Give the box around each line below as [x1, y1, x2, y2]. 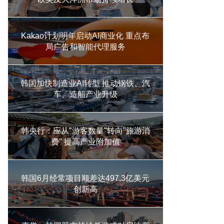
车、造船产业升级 [53, 90, 117, 98]
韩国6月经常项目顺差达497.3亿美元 [21, 174, 150, 182]
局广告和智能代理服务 [45, 42, 125, 51]
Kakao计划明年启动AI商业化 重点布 [21, 31, 150, 40]
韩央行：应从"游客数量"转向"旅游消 [20, 126, 150, 135]
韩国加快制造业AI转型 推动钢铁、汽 [20, 79, 150, 87]
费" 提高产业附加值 [50, 137, 120, 146]
